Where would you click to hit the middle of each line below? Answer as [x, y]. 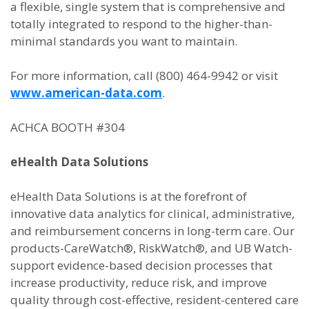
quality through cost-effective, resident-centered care [154, 300]
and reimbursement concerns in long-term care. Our [152, 231]
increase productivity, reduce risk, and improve [139, 282]
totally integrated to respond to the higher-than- [141, 24]
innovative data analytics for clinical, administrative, [152, 213]
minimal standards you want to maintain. [124, 41]
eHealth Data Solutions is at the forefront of [129, 196]
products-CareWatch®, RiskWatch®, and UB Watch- [151, 248]
